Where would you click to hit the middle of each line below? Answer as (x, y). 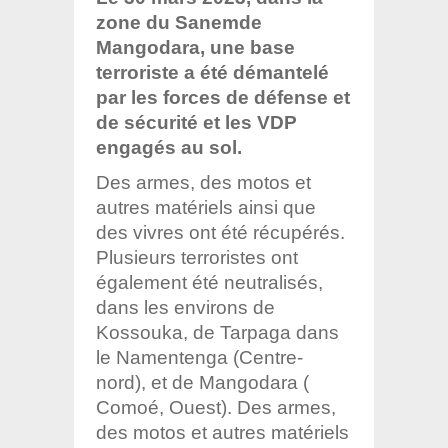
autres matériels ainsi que (206, 207)
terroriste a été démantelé (212, 72)
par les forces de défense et (223, 97)
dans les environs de (185, 307)
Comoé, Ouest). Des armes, (216, 407)
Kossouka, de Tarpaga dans (217, 332)
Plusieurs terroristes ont (197, 257)
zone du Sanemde (179, 22)
